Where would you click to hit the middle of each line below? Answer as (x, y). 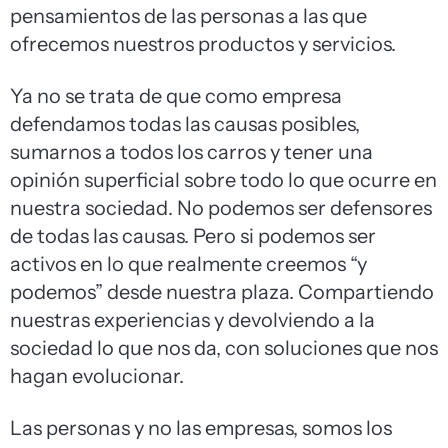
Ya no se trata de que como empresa (176, 96)
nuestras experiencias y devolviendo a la (192, 320)
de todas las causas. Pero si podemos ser (193, 236)
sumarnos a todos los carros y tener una (191, 152)
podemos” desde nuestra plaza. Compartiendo (222, 292)
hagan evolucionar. (99, 376)
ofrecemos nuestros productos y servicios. (205, 44)
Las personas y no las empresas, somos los (201, 428)
